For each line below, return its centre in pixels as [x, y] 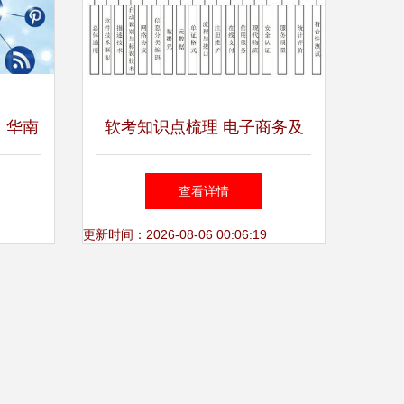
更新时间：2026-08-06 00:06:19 [175, 234]
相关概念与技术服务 [204, 181]
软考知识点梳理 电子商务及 [204, 127]
